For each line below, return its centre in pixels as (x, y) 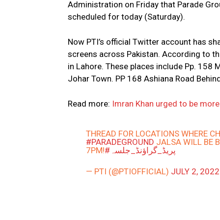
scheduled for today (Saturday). (126, 16)
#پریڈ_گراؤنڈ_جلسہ (143, 150)
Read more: (90, 103)
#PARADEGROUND (120, 142)
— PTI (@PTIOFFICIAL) (129, 171)
